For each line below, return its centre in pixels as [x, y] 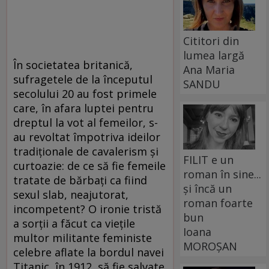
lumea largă [214, 55]
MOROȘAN [210, 246]
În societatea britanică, [73, 65]
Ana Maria [209, 69]
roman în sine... [222, 174]
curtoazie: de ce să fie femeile [89, 166]
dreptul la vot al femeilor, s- [86, 123]
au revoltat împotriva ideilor [87, 137]
